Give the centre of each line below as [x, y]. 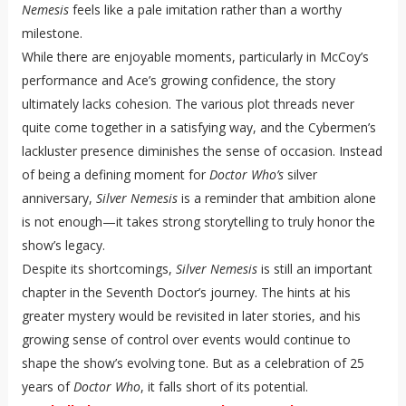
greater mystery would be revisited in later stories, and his [191, 316]
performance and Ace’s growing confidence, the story [178, 81]
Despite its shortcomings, [98, 269]
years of [47, 387]
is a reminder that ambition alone [276, 198]
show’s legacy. [63, 246]
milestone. [52, 34]
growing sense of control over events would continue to [186, 340]
